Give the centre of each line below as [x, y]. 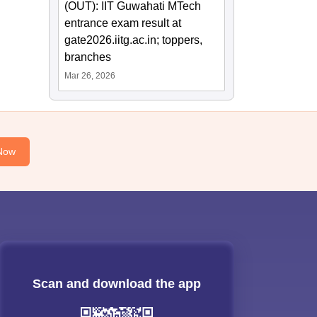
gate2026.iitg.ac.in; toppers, [134, 40]
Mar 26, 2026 [90, 76]
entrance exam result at [123, 23]
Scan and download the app [116, 284]
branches [88, 57]
